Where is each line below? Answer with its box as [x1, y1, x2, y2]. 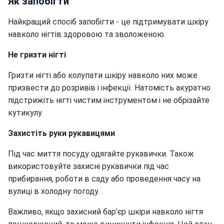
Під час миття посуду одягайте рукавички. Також [8, 149, 194, 159]
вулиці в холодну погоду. [8, 186, 99, 196]
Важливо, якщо [8, 207, 64, 217]
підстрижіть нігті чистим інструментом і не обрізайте [8, 95, 209, 105]
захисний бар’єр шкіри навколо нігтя [66, 207, 203, 217]
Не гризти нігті [8, 50, 66, 60]
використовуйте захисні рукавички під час [8, 161, 169, 171]
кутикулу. [8, 108, 43, 118]
